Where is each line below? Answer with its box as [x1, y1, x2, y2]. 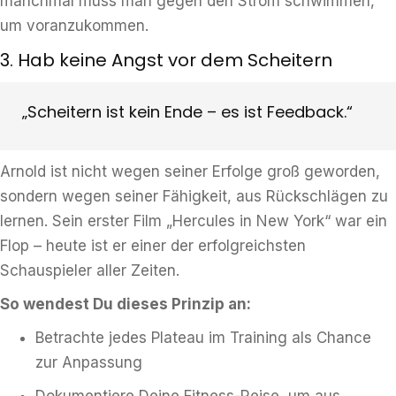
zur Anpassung [35, 354, 142, 371]
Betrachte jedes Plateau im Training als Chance [35, 329, 371, 346]
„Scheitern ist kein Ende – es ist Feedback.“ [22, 101, 353, 123]
